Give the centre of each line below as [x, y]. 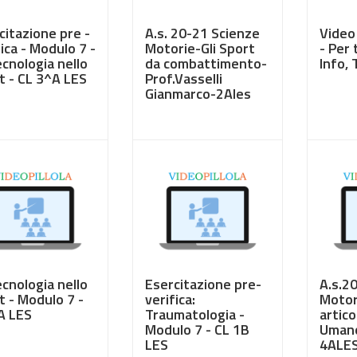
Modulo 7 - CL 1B [197, 330]
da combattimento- [206, 63]
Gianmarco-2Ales [198, 94]
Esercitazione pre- [203, 284]
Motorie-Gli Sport [200, 48]
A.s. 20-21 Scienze [202, 33]
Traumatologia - [194, 314]
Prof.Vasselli [183, 78]
